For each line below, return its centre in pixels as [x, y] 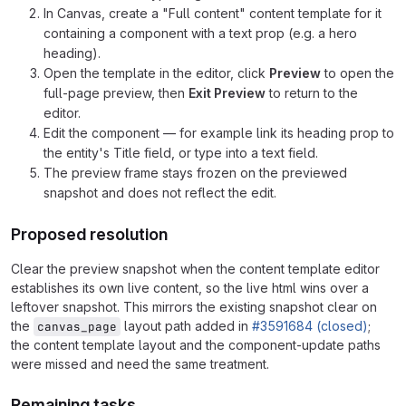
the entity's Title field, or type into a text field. [181, 152]
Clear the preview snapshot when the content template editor [195, 268]
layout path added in [186, 325]
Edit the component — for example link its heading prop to [219, 132]
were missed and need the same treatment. [140, 363]
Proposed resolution [89, 234]
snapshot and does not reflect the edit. [160, 192]
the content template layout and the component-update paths [196, 344]
